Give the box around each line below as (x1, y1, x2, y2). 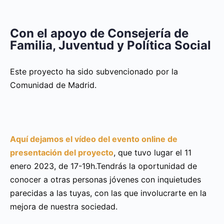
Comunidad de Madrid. (10, 79, 96, 90)
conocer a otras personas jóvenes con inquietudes (10, 174, 201, 184)
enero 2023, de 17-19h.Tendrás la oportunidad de (10, 160, 197, 171)
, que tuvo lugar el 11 (113, 147, 191, 157)
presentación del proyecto (10, 147, 113, 157)
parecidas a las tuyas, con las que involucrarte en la (10, 187, 206, 198)
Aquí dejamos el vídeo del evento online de (10, 133, 177, 144)
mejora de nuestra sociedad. (10, 201, 117, 211)
